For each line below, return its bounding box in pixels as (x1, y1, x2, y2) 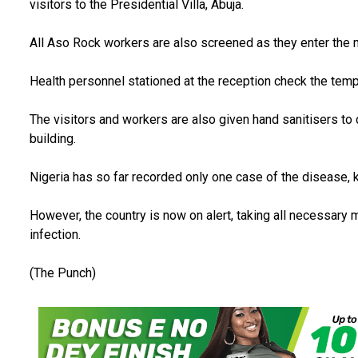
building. (29, 131, 76, 147)
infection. (29, 227, 84, 243)
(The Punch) (29, 265, 96, 281)
